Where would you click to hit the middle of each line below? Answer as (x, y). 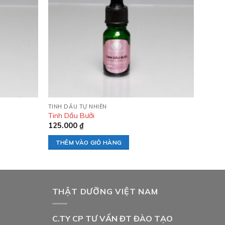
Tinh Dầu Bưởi (71, 115)
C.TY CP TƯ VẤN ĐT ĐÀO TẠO (112, 219)
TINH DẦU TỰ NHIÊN (77, 106)
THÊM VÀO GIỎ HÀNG (89, 142)
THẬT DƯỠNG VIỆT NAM (105, 191)
